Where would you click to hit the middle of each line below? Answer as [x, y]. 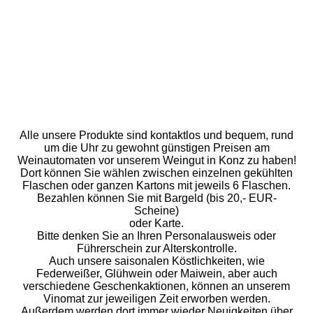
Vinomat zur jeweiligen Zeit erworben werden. [156, 299]
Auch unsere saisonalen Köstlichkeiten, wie [156, 261]
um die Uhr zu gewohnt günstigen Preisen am [156, 148]
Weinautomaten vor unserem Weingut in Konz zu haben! [156, 161]
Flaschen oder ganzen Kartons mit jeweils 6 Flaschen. [156, 186]
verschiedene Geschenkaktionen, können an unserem [156, 286]
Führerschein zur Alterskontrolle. [156, 249]
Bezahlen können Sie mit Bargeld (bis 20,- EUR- [156, 198]
